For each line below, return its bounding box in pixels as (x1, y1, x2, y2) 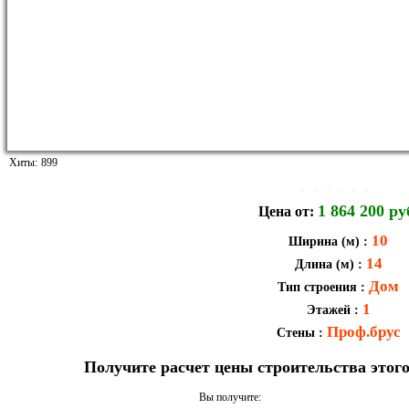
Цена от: (257, 203, 318, 219)
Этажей (306, 302, 351, 317)
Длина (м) (294, 257, 354, 271)
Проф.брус (326, 322, 401, 341)
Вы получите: (199, 390, 261, 404)
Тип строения (278, 279, 357, 294)
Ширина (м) (288, 234, 360, 248)
